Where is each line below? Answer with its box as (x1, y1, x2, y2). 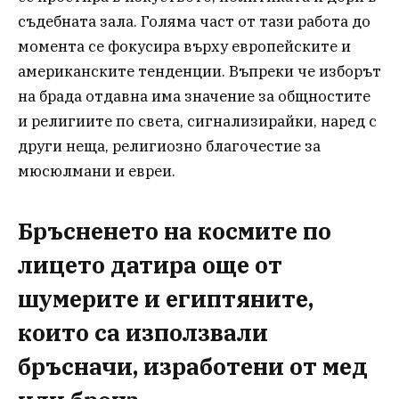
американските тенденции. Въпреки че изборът (18, 61, 381, 82)
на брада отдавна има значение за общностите (18, 86, 370, 107)
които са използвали (18, 317, 268, 347)
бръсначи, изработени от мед (18, 351, 368, 381)
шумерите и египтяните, (18, 283, 313, 313)
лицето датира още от (18, 249, 282, 280)
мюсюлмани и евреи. (18, 161, 175, 182)
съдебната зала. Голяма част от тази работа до (18, 12, 370, 32)
